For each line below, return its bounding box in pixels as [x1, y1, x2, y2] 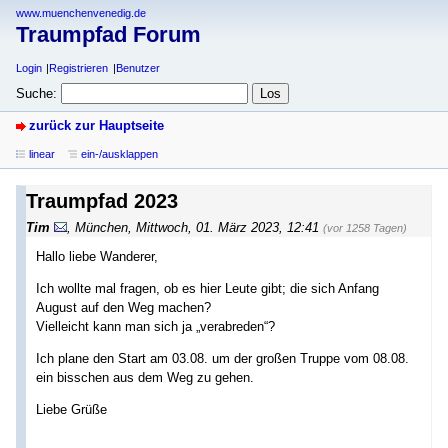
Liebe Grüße [36, 401, 107, 417]
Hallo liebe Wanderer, [36, 248, 158, 264]
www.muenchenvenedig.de [16, 7, 146, 19]
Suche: [16, 85, 57, 101]
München [75, 219, 128, 235]
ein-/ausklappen [81, 147, 158, 160]
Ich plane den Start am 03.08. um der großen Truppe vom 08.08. [36, 350, 409, 366]
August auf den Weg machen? [36, 299, 211, 315]
